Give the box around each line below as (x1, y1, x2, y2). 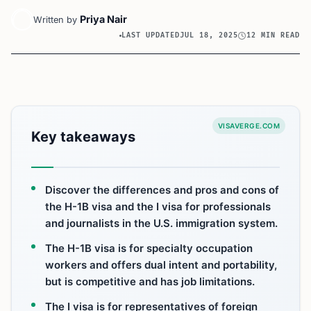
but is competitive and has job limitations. (45, 275, 255, 288)
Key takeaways (31, 128, 135, 145)
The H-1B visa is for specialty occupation (45, 242, 253, 255)
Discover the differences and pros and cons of (45, 183, 279, 196)
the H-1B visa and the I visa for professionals (45, 200, 271, 213)
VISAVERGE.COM (217, 121, 280, 130)
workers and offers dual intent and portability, (45, 258, 277, 271)
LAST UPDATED (121, 31, 180, 40)
